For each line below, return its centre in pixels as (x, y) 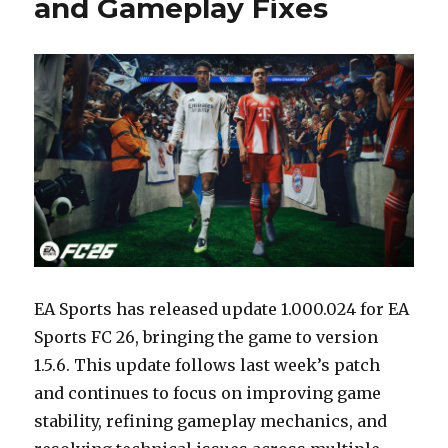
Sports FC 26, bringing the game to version (206, 337)
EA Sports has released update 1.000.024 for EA (222, 309)
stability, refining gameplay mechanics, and (211, 421)
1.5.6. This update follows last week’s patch (207, 365)
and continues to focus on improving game (208, 393)
